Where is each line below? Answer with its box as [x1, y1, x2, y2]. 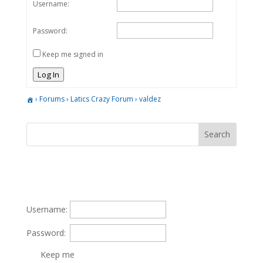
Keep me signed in [42, 49, 103, 59]
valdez [139, 93, 161, 104]
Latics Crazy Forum [70, 93, 133, 104]
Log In [37, 69, 59, 80]
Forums [39, 93, 65, 104]
